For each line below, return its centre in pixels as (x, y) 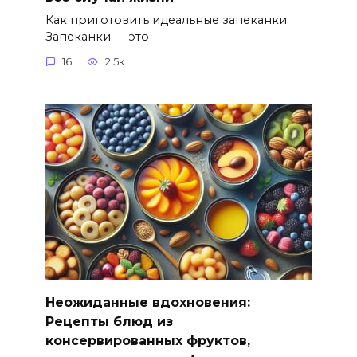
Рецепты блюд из (109, 321)
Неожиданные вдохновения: (147, 302)
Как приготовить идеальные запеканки (166, 20)
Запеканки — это (97, 36)
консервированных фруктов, (147, 340)
